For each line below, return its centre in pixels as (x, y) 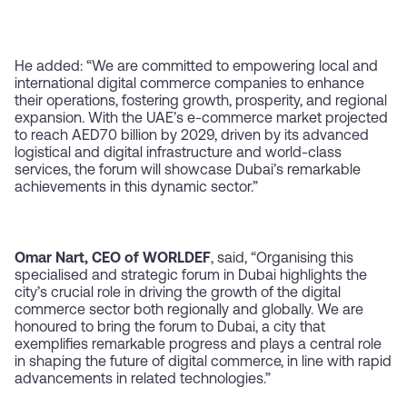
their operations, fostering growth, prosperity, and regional (201, 102)
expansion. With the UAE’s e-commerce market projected (201, 119)
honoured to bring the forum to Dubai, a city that (170, 328)
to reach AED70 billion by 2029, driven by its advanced (192, 137)
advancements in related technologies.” (143, 380)
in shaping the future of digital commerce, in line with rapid (203, 363)
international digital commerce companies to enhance (189, 85)
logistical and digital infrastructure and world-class (178, 154)
